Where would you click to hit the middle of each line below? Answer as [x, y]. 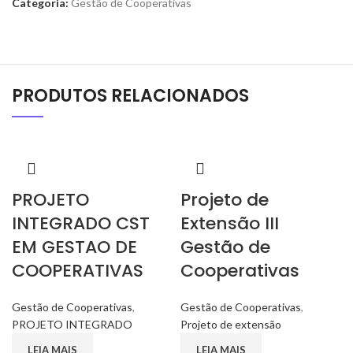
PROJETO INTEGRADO [72, 324]
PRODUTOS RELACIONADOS [130, 96]
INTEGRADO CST [81, 223]
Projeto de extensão [231, 324]
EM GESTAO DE [74, 247]
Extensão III [230, 223]
